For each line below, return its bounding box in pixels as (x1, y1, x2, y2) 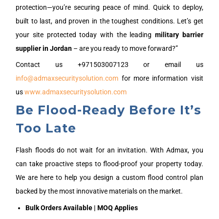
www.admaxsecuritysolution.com (24, 88, 127, 96)
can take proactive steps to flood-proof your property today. (16, 159, 203, 168)
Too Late (16, 120, 77, 135)
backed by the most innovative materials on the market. (16, 187, 183, 195)
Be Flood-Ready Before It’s (16, 102, 202, 117)
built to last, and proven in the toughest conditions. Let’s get (16, 17, 203, 25)
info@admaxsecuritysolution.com (16, 74, 119, 82)
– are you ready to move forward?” (72, 44, 178, 52)
